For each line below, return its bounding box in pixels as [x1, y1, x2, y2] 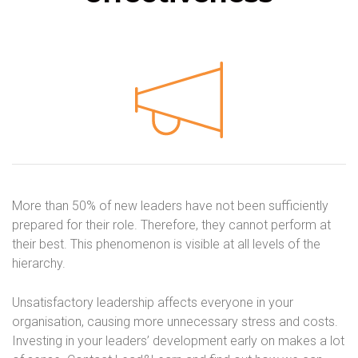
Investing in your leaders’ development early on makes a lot [12, 333, 344, 349]
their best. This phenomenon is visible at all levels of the [12, 237, 320, 253]
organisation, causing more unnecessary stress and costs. [12, 314, 338, 330]
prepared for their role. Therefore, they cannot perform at [12, 217, 331, 233]
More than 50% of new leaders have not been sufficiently [12, 198, 328, 214]
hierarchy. [12, 256, 66, 272]
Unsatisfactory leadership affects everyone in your [12, 295, 293, 311]
